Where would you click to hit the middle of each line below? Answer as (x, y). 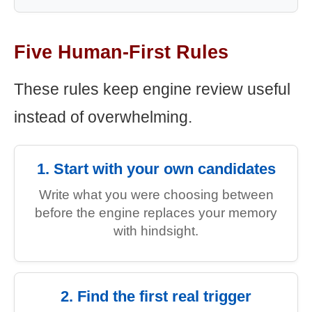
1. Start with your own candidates (156, 169)
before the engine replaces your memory (156, 213)
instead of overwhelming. (103, 117)
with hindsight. (156, 231)
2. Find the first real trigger (156, 296)
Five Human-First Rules (121, 52)
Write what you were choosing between (156, 195)
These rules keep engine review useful (152, 89)
